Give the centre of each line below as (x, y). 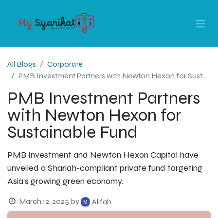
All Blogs (22, 64)
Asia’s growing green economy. (65, 181)
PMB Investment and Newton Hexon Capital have (103, 155)
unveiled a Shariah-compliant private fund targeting (105, 168)
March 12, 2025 (44, 201)
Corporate (65, 64)
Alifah (101, 202)
